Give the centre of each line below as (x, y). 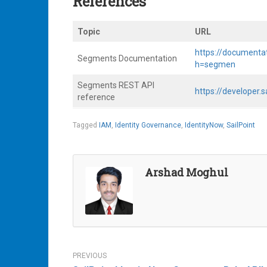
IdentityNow (204, 125)
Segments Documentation (127, 59)
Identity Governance (148, 125)
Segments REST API (116, 86)
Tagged (86, 125)
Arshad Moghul (187, 173)
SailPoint (241, 125)
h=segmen (215, 65)
